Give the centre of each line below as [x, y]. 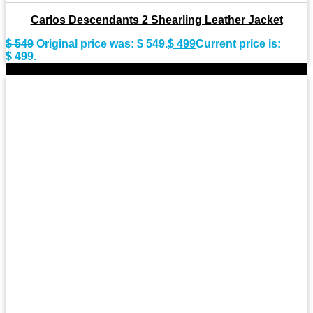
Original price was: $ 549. [102, 44]
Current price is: [238, 44]
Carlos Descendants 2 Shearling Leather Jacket [156, 20]
